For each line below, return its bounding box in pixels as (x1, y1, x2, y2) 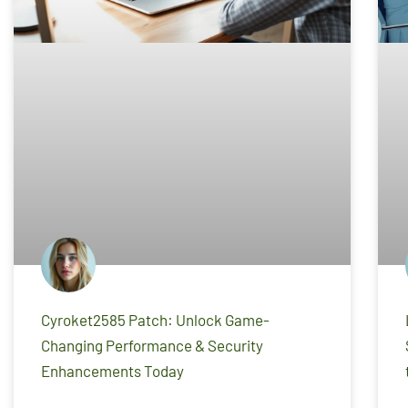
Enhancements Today (41, 362, 184, 381)
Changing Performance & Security (41, 336, 263, 355)
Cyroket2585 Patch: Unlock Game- (41, 311, 270, 330)
